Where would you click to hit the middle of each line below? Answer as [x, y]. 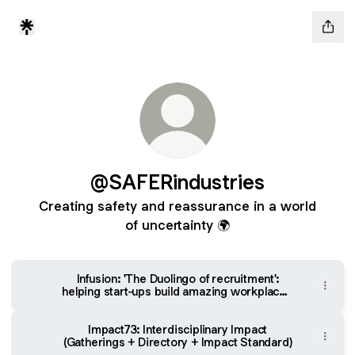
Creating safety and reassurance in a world [177, 206]
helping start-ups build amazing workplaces [177, 291]
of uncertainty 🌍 [177, 225]
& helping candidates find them [177, 304]
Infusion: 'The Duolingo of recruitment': [177, 279]
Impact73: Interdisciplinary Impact [177, 329]
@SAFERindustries [177, 182]
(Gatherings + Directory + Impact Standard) [177, 342]
